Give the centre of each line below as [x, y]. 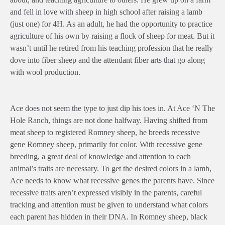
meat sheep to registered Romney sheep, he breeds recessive [105, 132]
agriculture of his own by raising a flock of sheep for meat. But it [112, 36]
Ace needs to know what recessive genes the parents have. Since [112, 180]
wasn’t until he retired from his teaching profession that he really [111, 48]
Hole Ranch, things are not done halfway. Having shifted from [109, 120]
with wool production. [45, 72]
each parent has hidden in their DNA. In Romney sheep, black [109, 216]
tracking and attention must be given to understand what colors [109, 204]
